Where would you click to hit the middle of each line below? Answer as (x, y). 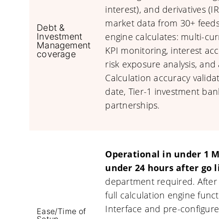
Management (64, 45)
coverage (56, 54)
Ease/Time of (62, 211)
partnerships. (132, 105)
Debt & (51, 28)
